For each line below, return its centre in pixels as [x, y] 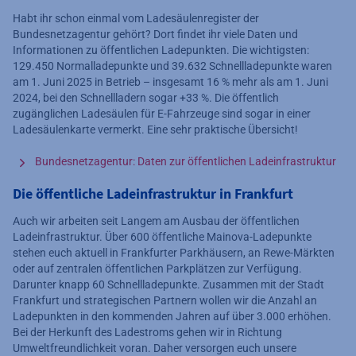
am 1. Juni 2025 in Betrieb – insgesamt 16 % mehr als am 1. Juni [170, 81]
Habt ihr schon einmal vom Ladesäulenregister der [136, 18]
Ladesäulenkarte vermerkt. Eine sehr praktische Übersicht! [155, 129]
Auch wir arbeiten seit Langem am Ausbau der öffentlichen [156, 221]
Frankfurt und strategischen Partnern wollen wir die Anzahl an [165, 300]
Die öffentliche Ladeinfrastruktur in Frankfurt [153, 193]
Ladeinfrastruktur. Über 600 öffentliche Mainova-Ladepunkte [162, 236]
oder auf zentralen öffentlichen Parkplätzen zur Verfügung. [157, 268]
